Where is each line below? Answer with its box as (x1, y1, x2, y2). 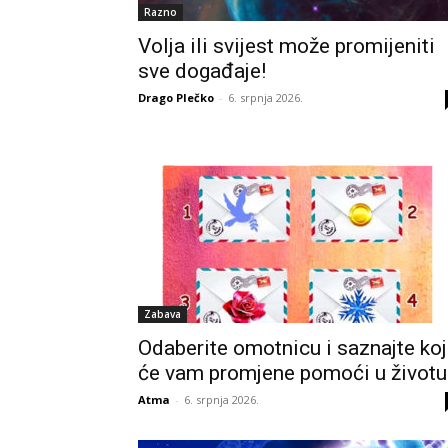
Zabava (144, 307, 181, 321)
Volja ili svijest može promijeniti (138, 34, 435, 58)
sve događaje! (138, 59, 266, 83)
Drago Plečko (138, 90, 214, 105)
